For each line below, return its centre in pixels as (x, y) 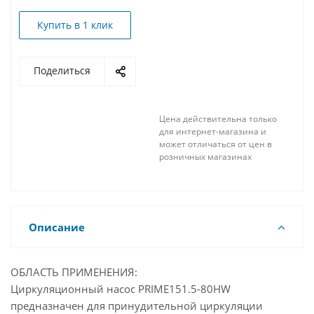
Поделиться (62, 70)
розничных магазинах (205, 157)
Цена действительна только (218, 119)
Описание (57, 227)
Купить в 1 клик (75, 25)
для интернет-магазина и (213, 131)
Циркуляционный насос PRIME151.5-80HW (121, 289)
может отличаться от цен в (216, 144)
